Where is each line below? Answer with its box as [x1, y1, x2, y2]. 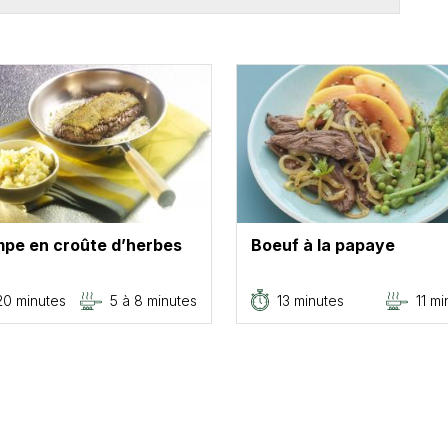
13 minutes [277, 291, 344, 309]
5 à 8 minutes [110, 291, 197, 309]
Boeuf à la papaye [251, 235, 395, 256]
